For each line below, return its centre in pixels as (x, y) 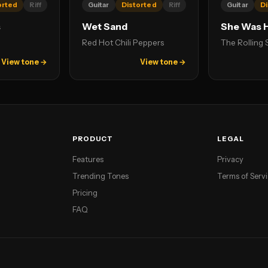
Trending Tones (100, 176)
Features (88, 159)
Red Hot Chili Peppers (123, 42)
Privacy (231, 159)
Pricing (85, 193)
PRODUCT (93, 139)
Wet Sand (104, 27)
